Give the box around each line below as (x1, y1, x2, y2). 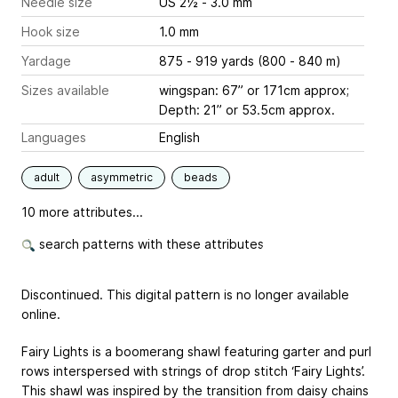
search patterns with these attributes (36, 235, 264, 251)
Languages (21, 129, 86, 145)
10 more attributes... (21, 203, 143, 219)
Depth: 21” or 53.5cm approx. (159, 101, 335, 117)
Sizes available (21, 82, 109, 98)
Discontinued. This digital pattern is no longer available (21, 286, 349, 302)
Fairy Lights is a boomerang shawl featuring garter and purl (21, 343, 371, 359)
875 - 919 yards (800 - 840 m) (159, 52, 341, 68)
